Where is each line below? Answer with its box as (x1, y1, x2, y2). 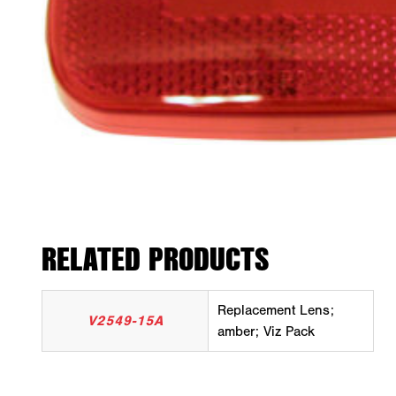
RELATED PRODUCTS (42, 235, 269, 281)
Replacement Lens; (217, 302, 334, 318)
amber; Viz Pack (217, 324, 315, 339)
